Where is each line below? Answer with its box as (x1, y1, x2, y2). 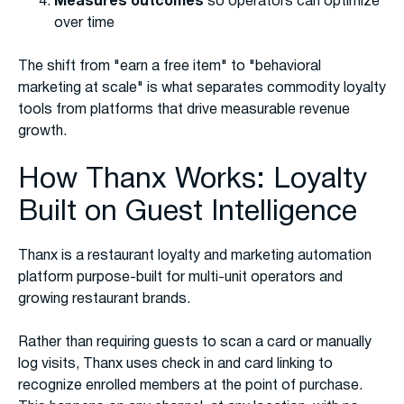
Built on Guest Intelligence (18, 199, 357, 226)
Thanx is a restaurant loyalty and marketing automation (18, 250, 372, 263)
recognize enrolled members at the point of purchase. (18, 380, 363, 393)
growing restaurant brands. (18, 293, 190, 307)
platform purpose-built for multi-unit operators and (18, 271, 343, 285)
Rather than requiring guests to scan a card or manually (18, 336, 372, 350)
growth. (18, 125, 67, 139)
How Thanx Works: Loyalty (18, 167, 367, 194)
